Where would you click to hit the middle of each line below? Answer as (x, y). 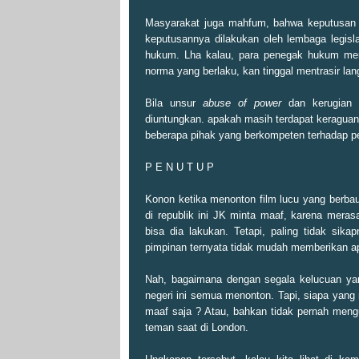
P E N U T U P (179, 167)
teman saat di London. (197, 328)
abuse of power (242, 103)
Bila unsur (174, 103)
